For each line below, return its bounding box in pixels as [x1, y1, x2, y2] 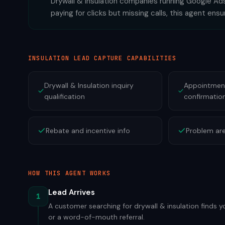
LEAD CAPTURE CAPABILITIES [69, 54, 177, 62]
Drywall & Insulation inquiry [44, 81, 134, 90]
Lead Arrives [48, 187, 95, 197]
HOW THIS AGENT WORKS [28, 169, 110, 177]
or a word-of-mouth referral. [48, 212, 145, 221]
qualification [44, 92, 85, 101]
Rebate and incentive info [46, 126, 130, 135]
